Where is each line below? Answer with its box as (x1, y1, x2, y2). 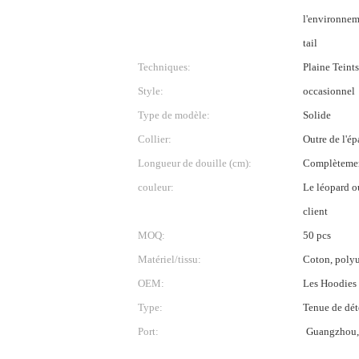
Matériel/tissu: (138, 253, 201, 265)
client (302, 205, 328, 217)
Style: (138, 85, 163, 97)
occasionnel (302, 85, 355, 97)
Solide (302, 109, 331, 121)
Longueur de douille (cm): (138, 157, 252, 169)
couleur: (138, 181, 174, 193)
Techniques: (138, 61, 191, 73)
